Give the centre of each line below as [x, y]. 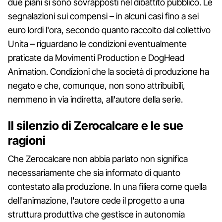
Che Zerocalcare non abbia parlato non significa [98, 159]
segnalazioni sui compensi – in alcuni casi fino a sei [103, 16]
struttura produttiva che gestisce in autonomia [96, 214]
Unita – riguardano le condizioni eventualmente [97, 44]
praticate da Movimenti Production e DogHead [96, 57]
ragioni [27, 140]
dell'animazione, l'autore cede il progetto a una [96, 200]
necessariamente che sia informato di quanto [94, 172]
